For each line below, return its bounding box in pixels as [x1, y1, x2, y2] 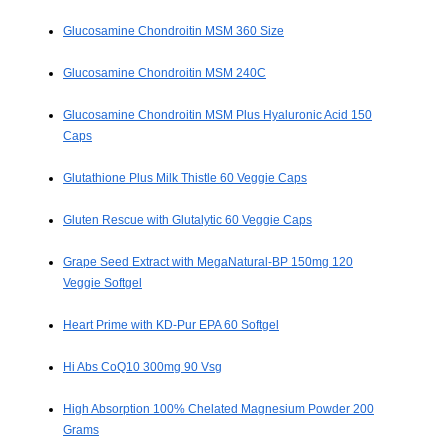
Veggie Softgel [63, 276, 142, 291]
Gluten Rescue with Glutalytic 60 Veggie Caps [63, 213, 312, 228]
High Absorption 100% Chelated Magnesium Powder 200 [63, 402, 374, 417]
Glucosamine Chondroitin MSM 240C [63, 66, 266, 81]
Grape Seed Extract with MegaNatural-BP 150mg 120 [63, 255, 353, 270]
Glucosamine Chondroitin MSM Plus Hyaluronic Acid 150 [63, 108, 372, 123]
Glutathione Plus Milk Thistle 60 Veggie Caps [63, 171, 307, 186]
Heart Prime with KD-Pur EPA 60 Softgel [63, 318, 279, 333]
